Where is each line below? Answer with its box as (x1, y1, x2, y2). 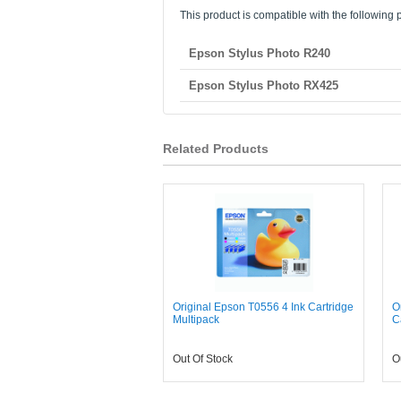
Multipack (173, 313, 219, 326)
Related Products (163, 141, 269, 156)
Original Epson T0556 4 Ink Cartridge (173, 301, 354, 313)
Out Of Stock (173, 353, 233, 365)
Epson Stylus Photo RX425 (189, 79, 339, 92)
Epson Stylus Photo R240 (189, 47, 331, 60)
